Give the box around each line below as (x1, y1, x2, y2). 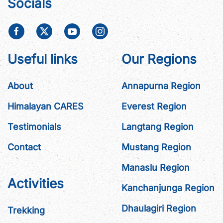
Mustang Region (121, 142, 191, 153)
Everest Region (121, 101, 187, 112)
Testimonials (7, 121, 61, 132)
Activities (7, 176, 64, 192)
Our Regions (121, 51, 197, 67)
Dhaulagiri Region (121, 203, 196, 214)
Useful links (7, 51, 78, 67)
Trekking (7, 205, 45, 216)
